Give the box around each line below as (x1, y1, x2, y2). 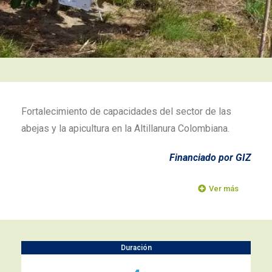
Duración (120, 243, 152, 252)
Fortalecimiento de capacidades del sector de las (21, 106, 231, 117)
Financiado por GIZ (169, 152, 251, 163)
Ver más (209, 184, 239, 193)
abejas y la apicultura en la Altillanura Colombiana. (21, 123, 229, 134)
